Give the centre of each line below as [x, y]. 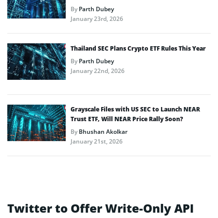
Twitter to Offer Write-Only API [100, 208]
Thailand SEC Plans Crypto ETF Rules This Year [138, 49]
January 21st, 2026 [97, 142]
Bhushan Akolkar [103, 132]
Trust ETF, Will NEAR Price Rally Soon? [127, 119]
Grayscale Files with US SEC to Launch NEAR [135, 109]
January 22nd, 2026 [98, 71]
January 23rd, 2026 [97, 19]
